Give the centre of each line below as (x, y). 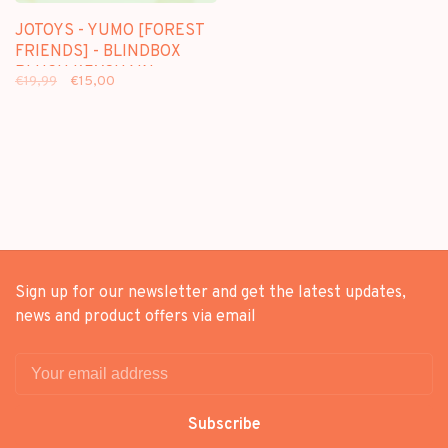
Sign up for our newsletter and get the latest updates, (210, 293)
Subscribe (224, 425)
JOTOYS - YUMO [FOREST (109, 31)
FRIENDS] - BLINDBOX (98, 52)
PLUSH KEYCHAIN (84, 73)
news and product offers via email (135, 317)
